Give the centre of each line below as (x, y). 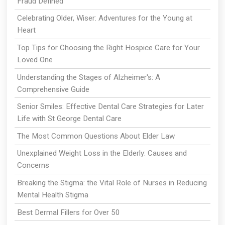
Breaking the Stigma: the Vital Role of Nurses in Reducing (112, 183)
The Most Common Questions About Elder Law (96, 136)
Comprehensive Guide (53, 89)
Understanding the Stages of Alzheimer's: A (88, 77)
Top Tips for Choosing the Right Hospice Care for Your (108, 48)
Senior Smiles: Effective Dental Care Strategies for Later (110, 107)
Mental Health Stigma (52, 195)
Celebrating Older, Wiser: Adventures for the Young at (104, 18)
